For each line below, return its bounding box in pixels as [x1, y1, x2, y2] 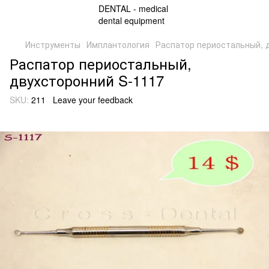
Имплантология [86, 38, 150, 50]
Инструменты [25, 38, 80, 50]
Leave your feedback [53, 94, 133, 106]
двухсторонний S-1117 [10, 70, 164, 91]
